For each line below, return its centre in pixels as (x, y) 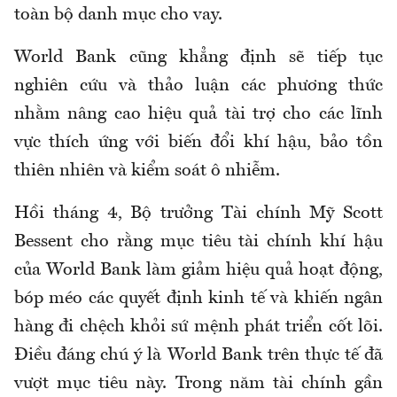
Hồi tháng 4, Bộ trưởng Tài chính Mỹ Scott (198, 214)
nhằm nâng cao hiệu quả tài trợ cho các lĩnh (198, 115)
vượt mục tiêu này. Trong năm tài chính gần (198, 384)
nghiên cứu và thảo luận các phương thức (198, 86)
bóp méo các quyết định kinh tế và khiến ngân (198, 299)
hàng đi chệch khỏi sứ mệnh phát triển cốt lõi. (198, 327)
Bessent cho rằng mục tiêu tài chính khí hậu (198, 242)
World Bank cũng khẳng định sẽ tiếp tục (198, 58)
